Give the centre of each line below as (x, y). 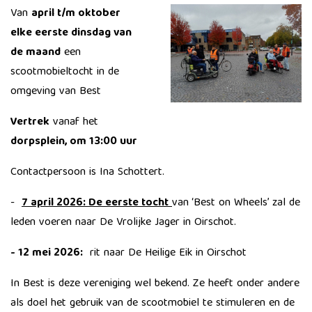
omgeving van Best (56, 92)
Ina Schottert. (132, 173)
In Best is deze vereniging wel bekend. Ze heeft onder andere (155, 284)
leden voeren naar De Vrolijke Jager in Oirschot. (123, 223)
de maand (36, 53)
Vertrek (30, 123)
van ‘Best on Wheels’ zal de (236, 203)
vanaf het (74, 123)
